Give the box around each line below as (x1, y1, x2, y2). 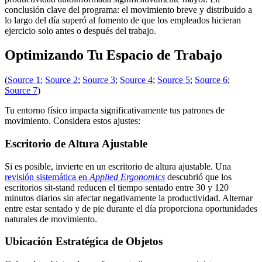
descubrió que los (165, 171, 232, 182)
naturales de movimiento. (5, 213, 97, 224)
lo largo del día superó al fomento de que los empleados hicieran (5, 15, 241, 25)
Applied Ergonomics (89, 171, 165, 182)
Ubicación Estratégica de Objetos (5, 235, 163, 248)
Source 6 (195, 75, 227, 85)
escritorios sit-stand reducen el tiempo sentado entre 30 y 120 (5, 182, 229, 192)
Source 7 (5, 85, 37, 96)
